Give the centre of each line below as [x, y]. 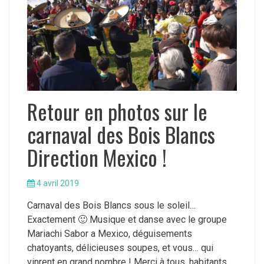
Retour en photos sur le [117, 111]
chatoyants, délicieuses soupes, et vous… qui [120, 248]
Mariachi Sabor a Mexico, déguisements [110, 234]
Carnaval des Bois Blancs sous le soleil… [111, 206]
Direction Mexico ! [97, 157]
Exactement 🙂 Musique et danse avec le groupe [127, 220]
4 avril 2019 [58, 184]
